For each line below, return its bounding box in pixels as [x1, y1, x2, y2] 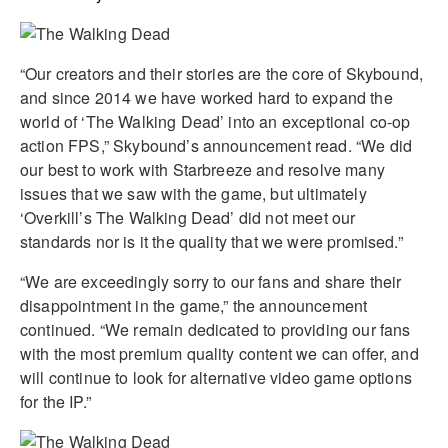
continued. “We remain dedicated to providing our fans [20, 317, 411, 341]
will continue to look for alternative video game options [20, 365, 412, 389]
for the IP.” [20, 389, 91, 413]
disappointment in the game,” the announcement [20, 293, 368, 317]
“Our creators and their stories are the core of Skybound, [20, 61, 424, 85]
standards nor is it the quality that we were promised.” [20, 229, 403, 253]
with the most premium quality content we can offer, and [20, 341, 419, 365]
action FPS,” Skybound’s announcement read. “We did [20, 133, 413, 157]
